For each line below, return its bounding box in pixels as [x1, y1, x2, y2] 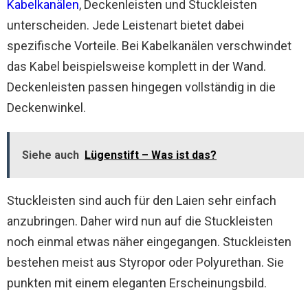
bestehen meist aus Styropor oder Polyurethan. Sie [7, 255, 284, 269]
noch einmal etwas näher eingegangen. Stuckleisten [7, 234, 291, 249]
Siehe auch [22, 148, 79, 162]
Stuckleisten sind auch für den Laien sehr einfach [7, 193, 276, 208]
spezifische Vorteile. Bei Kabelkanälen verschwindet [7, 38, 291, 53]
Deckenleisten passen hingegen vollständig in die [7, 80, 276, 94]
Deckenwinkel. [7, 100, 86, 115]
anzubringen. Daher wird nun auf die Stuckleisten [7, 214, 273, 228]
